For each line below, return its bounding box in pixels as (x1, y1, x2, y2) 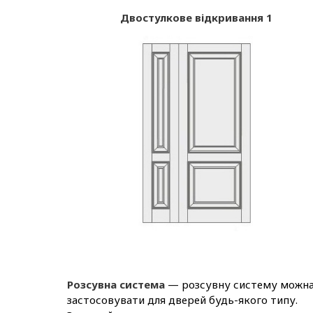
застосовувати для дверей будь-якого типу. (67, 292, 298, 307)
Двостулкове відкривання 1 (119, 10, 272, 24)
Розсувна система (67, 277, 165, 291)
